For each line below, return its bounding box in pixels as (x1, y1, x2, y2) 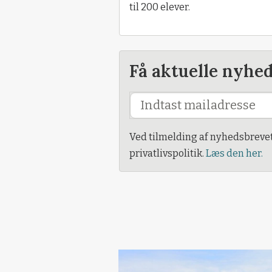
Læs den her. (206, 148, 263, 160)
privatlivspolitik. (129, 148, 206, 160)
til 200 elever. (129, 1, 190, 13)
